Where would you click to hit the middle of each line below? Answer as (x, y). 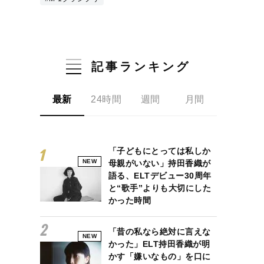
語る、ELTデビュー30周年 (160, 176)
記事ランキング (141, 67)
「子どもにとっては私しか (159, 151)
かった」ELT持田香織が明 (159, 244)
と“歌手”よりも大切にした (160, 188)
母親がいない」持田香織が (159, 164)
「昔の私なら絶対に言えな (159, 232)
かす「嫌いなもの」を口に (159, 257)
